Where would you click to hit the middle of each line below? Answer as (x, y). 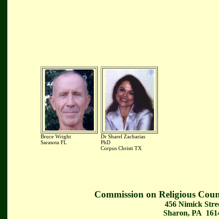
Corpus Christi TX (121, 148)
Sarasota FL (54, 142)
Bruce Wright (56, 136)
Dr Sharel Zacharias (123, 136)
